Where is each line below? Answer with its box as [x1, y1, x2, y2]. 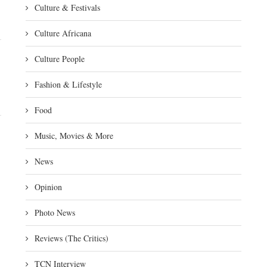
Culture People [34, 53, 85, 64]
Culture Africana [34, 27, 91, 39]
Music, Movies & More [34, 130, 113, 141]
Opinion [34, 181, 62, 193]
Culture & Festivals [34, 2, 100, 13]
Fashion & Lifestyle [34, 79, 102, 90]
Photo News [34, 207, 75, 218]
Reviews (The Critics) [34, 232, 108, 244]
